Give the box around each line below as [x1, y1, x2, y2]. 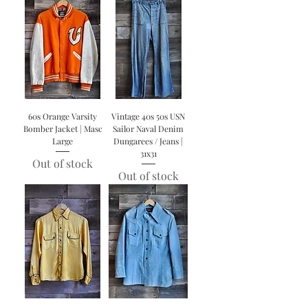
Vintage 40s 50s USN [111, 111, 186, 122]
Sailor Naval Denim [113, 123, 184, 135]
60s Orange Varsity [28, 111, 98, 122]
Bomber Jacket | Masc [23, 123, 102, 135]
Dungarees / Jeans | [113, 135, 184, 147]
